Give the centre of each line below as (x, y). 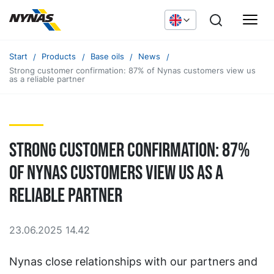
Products (59, 57)
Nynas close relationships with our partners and (133, 261)
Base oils (107, 57)
